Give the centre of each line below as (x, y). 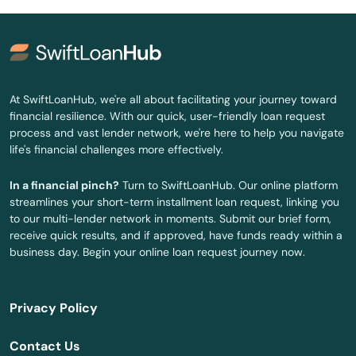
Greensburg (46, 193)
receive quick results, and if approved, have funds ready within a (176, 236)
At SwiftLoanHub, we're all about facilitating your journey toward (173, 100)
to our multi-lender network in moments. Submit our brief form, (170, 219)
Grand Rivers (51, 88)
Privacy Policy (54, 308)
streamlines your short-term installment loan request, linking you (174, 202)
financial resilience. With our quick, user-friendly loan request (167, 116)
